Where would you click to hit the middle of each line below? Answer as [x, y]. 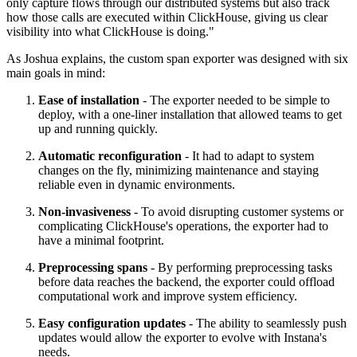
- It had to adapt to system [248, 155]
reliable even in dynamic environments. [137, 184]
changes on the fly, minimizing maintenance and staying [178, 170]
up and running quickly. [98, 128]
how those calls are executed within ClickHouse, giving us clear [167, 17]
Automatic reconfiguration [110, 155]
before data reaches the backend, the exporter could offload [186, 281]
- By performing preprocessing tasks [240, 267]
